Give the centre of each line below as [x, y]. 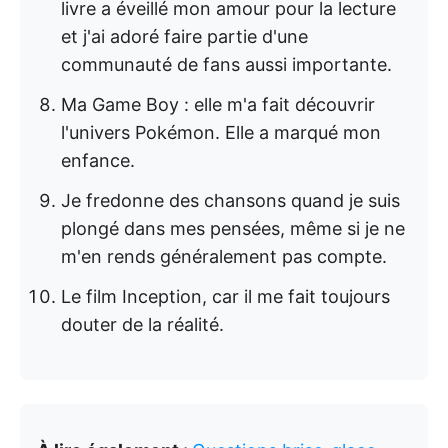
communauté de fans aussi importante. [226, 64]
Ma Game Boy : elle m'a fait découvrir [218, 104]
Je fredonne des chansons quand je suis [230, 200]
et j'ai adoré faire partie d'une [184, 36]
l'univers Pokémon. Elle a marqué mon [221, 132]
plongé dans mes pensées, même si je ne [233, 228]
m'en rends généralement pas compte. [224, 256]
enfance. [98, 160]
